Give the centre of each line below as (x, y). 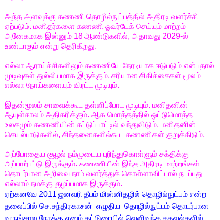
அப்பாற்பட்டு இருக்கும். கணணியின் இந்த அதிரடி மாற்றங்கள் (102, 164)
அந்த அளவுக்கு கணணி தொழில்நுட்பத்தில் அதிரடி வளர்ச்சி (102, 16)
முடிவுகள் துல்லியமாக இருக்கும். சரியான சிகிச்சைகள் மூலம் (103, 75)
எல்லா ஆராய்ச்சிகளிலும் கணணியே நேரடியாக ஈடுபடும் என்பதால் (110, 65)
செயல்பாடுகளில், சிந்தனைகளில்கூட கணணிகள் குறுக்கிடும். (105, 134)
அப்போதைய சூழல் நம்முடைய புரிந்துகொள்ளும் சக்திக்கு (97, 154)
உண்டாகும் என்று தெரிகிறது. (51, 46)
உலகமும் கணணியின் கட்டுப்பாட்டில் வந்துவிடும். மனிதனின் (100, 124)
